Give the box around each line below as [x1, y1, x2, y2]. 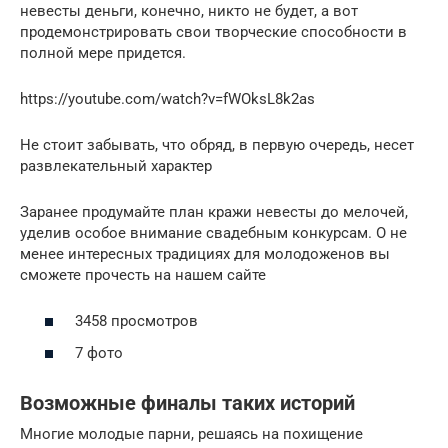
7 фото [75, 343, 123, 362]
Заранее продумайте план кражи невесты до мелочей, [20, 202, 408, 221]
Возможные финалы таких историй [20, 392, 355, 415]
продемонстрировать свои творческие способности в [20, 22, 407, 41]
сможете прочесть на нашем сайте [20, 265, 266, 284]
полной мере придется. [20, 43, 186, 62]
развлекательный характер [20, 156, 212, 175]
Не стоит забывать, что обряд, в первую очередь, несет [20, 135, 414, 154]
